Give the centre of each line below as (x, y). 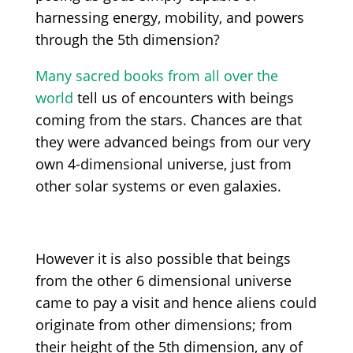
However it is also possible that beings (163, 258)
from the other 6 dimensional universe (163, 280)
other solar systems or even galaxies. (158, 186)
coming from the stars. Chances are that (168, 119)
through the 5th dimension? (127, 39)
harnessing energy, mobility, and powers (169, 17)
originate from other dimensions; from (163, 324)
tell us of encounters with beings (183, 97)
